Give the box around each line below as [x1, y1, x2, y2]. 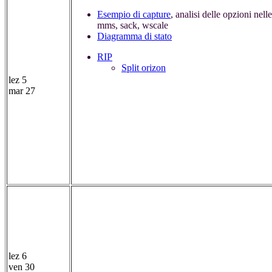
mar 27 [8, 86, 35, 97]
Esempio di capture [97, 9, 171, 20]
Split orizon [121, 63, 166, 73]
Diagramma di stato [97, 31, 172, 42]
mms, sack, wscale [97, 20, 168, 31]
